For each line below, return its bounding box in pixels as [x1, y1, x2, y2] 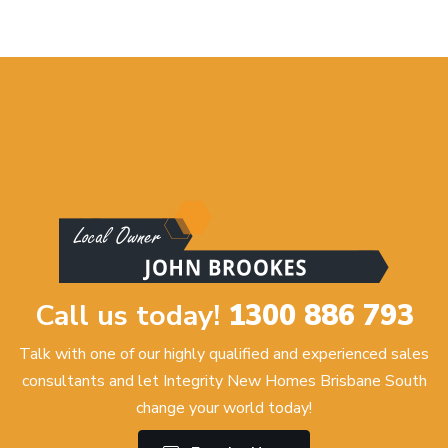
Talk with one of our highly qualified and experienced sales [19, 342, 429, 365]
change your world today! [136, 396, 312, 419]
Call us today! [34, 295, 228, 335]
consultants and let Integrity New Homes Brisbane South [21, 369, 427, 392]
